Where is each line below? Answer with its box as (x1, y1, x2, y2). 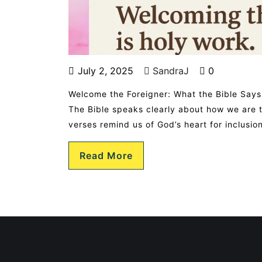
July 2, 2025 (78, 65, 133, 77)
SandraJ (150, 65, 189, 77)
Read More (80, 150, 133, 161)
